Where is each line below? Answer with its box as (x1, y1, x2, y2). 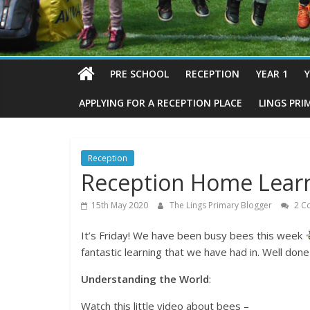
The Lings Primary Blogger (170, 199, 274, 212)
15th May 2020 (91, 199, 148, 212)
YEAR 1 (256, 67, 288, 81)
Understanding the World (81, 272, 209, 286)
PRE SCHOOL (110, 67, 169, 81)
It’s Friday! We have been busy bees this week (81, 228, 305, 243)
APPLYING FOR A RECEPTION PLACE (79, 96, 242, 110)
